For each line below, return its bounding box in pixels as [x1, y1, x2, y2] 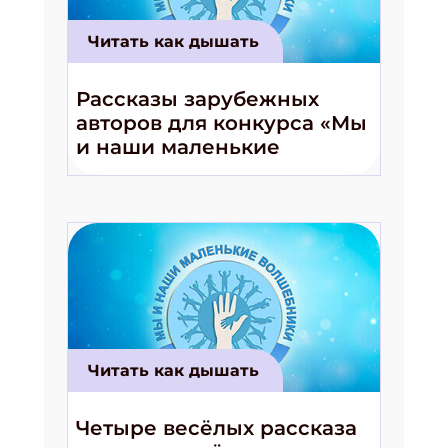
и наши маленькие [76, 134, 280, 159]
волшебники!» [76, 158, 230, 183]
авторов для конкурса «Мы [76, 110, 367, 135]
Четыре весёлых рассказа [76, 415, 357, 440]
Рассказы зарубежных [76, 86, 319, 111]
